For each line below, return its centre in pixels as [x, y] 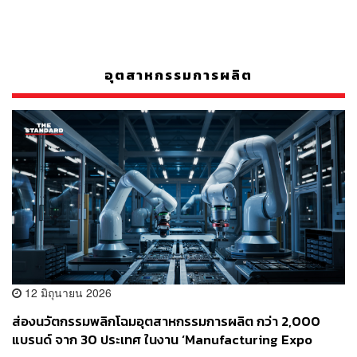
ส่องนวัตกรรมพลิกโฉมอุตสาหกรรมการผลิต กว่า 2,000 [166, 321]
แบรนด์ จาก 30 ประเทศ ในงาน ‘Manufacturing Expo [162, 339]
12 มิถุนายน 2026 [67, 292]
